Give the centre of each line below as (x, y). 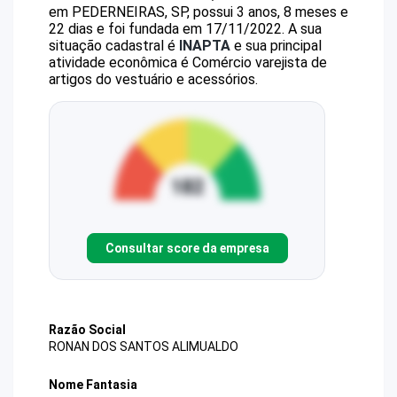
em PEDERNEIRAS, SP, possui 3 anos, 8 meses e (198, 12)
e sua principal (276, 46)
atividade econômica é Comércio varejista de (188, 62)
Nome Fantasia (93, 385)
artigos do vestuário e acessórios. (153, 79)
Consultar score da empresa (187, 248)
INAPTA (205, 46)
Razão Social (87, 330)
